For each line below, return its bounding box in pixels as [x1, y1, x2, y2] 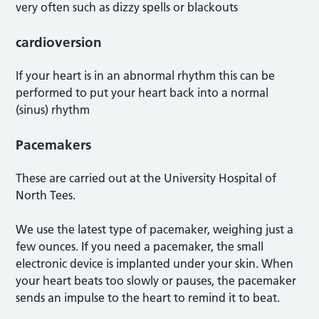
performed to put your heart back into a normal [16, 85, 269, 100]
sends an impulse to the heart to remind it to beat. [16, 290, 281, 305]
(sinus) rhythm [16, 102, 90, 117]
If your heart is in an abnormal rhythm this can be [16, 68, 276, 83]
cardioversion [16, 33, 103, 51]
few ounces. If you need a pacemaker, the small [16, 239, 264, 253]
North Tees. [16, 187, 76, 202]
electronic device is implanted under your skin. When [16, 256, 294, 271]
